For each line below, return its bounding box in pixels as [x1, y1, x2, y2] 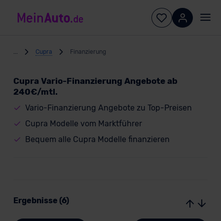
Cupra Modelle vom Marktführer [25, 119, 142, 128]
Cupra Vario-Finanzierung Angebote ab [13, 76, 178, 86]
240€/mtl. [13, 87, 58, 97]
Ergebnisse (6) [13, 196, 69, 205]
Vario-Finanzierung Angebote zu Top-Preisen [25, 103, 192, 112]
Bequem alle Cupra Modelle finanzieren [25, 135, 170, 144]
